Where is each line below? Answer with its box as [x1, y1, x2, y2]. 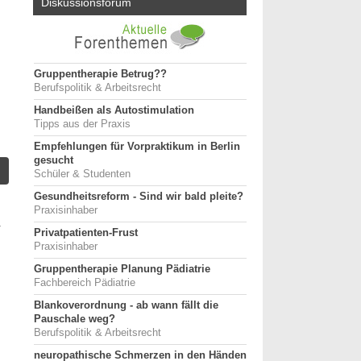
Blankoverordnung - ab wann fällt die [34, 300, 218, 311]
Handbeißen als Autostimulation [34, 105, 194, 116]
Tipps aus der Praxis [34, 118, 131, 130]
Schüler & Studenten [34, 168, 131, 180]
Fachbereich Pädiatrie [34, 277, 135, 288]
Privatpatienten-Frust [34, 227, 138, 239]
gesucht [34, 155, 73, 166]
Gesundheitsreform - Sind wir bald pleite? [34, 191, 243, 202]
